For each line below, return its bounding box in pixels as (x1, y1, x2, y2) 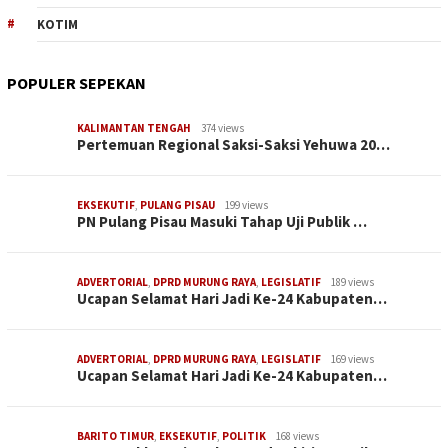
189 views (331, 275, 374, 290)
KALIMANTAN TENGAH (77, 121, 191, 136)
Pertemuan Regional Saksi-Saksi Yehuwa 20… (77, 135, 390, 155)
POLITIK (222, 429, 266, 444)
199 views (225, 198, 268, 213)
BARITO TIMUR (77, 429, 154, 444)
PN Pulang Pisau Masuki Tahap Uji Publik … (77, 212, 367, 232)
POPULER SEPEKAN (7, 73, 146, 94)
